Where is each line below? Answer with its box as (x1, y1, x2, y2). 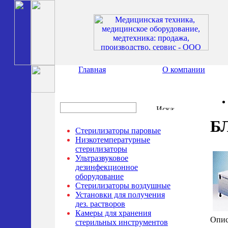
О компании (162, 65, 205, 74)
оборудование (75, 172, 124, 181)
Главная (78, 65, 106, 74)
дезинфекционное (75, 163, 138, 172)
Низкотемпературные (75, 135, 150, 144)
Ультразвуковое (75, 154, 128, 162)
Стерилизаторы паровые (75, 126, 161, 135)
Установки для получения (75, 190, 165, 199)
